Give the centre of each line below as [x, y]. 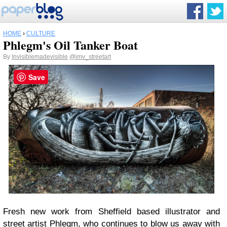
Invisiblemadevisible [40, 57]
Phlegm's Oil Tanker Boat [70, 45]
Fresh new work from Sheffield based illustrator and [111, 211]
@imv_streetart [90, 57]
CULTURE [41, 33]
